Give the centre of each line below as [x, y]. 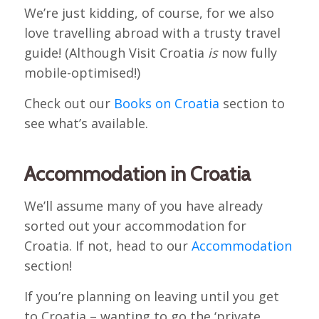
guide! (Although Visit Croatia [116, 53]
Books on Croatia [166, 104]
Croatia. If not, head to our [108, 245]
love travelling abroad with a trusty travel [152, 33]
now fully [247, 53]
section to [252, 104]
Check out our [69, 104]
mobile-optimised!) [82, 73]
